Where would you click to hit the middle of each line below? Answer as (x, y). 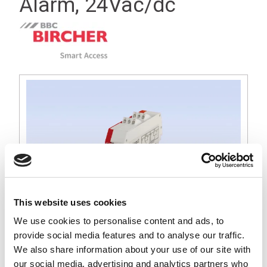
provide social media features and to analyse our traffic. (129, 235)
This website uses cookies (70, 202)
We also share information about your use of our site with (132, 249)
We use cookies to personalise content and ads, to (119, 221)
